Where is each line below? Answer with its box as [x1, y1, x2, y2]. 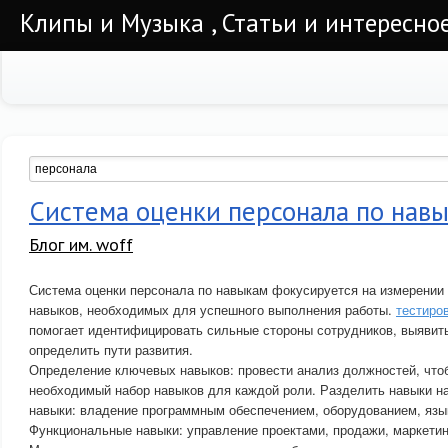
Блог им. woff [29, 233, 133, 256]
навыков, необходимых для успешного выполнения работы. [29, 300, 396, 319]
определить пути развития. [29, 340, 193, 359]
